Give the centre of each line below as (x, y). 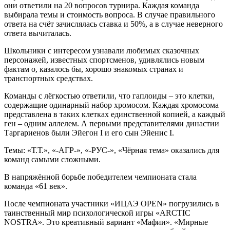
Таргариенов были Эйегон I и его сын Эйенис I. (89, 132)
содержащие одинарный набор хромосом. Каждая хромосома (111, 105)
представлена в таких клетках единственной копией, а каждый (115, 114)
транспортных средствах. (49, 78)
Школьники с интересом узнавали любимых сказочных (102, 50)
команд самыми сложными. (52, 159)
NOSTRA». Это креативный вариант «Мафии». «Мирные (106, 222)
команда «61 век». (36, 186)
